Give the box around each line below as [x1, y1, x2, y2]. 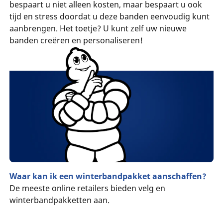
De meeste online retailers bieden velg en [9, 182, 165, 194]
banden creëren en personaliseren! [9, 35, 143, 46]
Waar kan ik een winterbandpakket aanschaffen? [9, 170, 207, 182]
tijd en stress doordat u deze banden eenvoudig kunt [9, 11, 210, 22]
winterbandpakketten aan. [9, 194, 110, 206]
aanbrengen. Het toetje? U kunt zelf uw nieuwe [9, 23, 187, 34]
